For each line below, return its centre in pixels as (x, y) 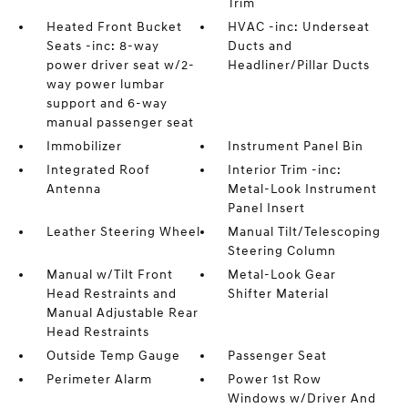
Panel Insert (267, 208)
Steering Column (282, 251)
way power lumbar (105, 84)
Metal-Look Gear (282, 275)
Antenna (73, 189)
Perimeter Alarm (99, 379)
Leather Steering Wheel (123, 232)
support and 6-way (107, 103)
